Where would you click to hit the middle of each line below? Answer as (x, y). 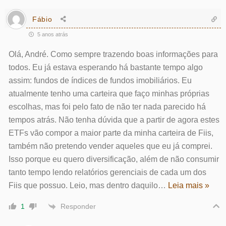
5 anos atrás (52, 35)
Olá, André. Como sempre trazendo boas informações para (113, 54)
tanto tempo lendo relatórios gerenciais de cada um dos (107, 172)
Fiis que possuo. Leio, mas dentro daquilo (83, 185)
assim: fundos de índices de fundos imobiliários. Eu (100, 80)
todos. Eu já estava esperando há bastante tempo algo (105, 67)
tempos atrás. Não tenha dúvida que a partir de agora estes (114, 120)
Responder (78, 206)
